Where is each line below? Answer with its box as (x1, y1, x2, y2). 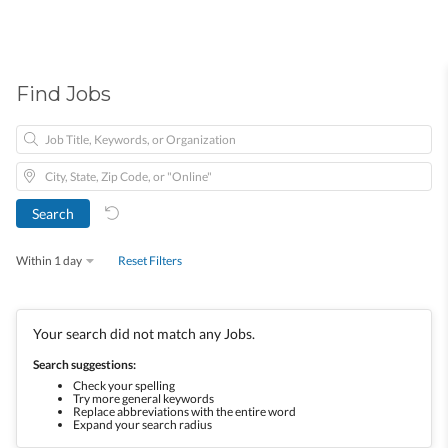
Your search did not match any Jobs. (33, 324, 255, 342)
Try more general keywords (73, 390, 214, 406)
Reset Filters (118, 253, 182, 268)
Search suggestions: (33, 356, 136, 372)
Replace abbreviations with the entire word (73, 403, 296, 419)
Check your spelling (73, 377, 175, 393)
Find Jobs (16, 82, 111, 106)
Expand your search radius (73, 416, 212, 432)
